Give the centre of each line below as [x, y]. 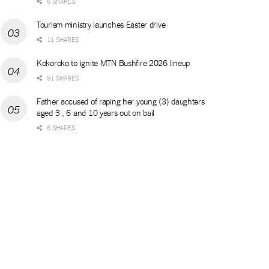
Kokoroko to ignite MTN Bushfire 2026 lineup [113, 63]
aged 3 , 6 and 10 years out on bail [96, 113]
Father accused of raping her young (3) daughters [121, 101]
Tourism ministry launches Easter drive [101, 24]
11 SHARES [62, 39]
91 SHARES [62, 78]
